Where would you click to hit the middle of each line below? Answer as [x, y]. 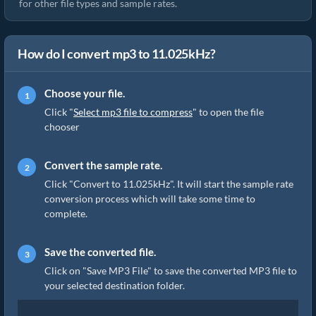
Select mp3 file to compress [133, 112]
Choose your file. [85, 93]
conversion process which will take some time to [150, 199]
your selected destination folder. [115, 285]
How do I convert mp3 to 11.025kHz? [117, 54]
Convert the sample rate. [103, 165]
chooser [62, 127]
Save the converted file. [100, 252]
